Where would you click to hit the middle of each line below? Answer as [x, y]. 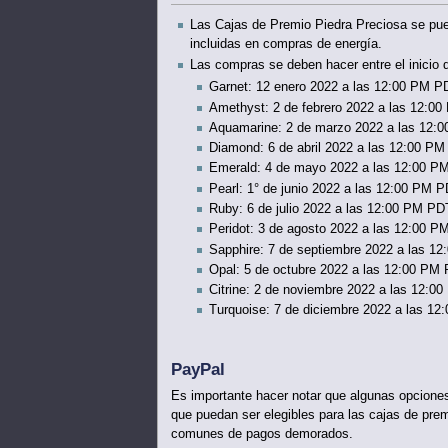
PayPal [197, 370]
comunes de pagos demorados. [261, 434]
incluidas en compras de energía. [285, 44]
